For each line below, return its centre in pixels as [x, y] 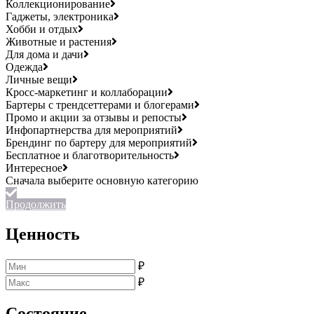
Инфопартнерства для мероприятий [91, 130]
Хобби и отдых [42, 29]
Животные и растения [59, 42]
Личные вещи [39, 80]
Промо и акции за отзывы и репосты [94, 118]
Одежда [24, 67]
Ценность [43, 234]
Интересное [34, 168]
